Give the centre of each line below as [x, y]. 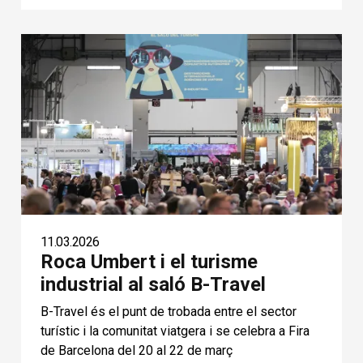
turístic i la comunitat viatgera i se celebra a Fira [175, 331]
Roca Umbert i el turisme [149, 261]
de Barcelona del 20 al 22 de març [136, 350]
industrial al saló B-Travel [153, 284]
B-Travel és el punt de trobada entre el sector [168, 311]
